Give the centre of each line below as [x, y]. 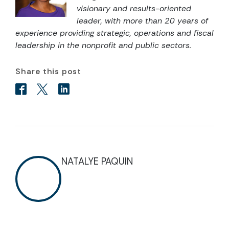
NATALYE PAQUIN [97, 162]
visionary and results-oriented [134, 9]
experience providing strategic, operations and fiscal [114, 33]
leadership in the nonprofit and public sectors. [103, 45]
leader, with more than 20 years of [142, 21]
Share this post [48, 72]
